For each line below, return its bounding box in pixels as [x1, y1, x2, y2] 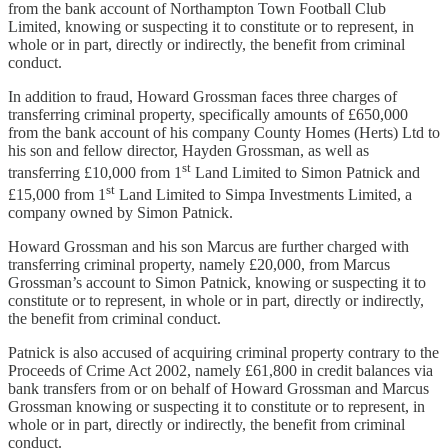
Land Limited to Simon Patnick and [191, 163, 420, 181]
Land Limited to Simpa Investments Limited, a [115, 186, 412, 204]
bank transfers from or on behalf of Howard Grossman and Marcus [8, 380, 429, 398]
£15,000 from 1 [8, 186, 106, 204]
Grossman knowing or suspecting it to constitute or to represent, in [8, 398, 425, 416]
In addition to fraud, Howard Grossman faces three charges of [8, 87, 397, 105]
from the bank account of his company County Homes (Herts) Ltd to [8, 123, 440, 141]
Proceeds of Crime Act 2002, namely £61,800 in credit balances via [8, 362, 433, 380]
